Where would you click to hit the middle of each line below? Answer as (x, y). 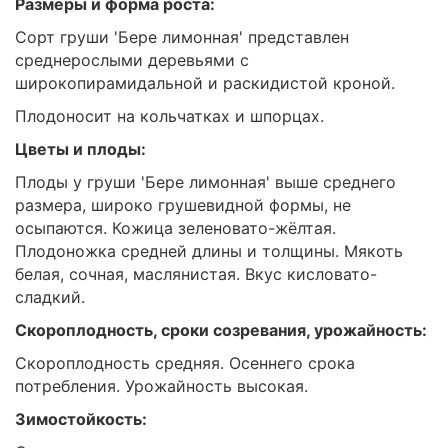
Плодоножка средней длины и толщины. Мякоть (209, 251)
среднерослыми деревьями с (132, 60)
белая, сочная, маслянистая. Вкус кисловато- (196, 274)
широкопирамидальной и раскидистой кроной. (205, 83)
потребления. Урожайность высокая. (161, 386)
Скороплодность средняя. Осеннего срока (185, 363)
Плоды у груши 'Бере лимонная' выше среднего (205, 182)
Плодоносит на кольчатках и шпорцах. (169, 116)
